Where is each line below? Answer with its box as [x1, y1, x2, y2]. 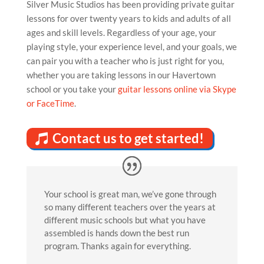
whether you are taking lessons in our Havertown [26, 70, 216, 81]
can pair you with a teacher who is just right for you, [26, 55, 224, 67]
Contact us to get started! [52, 130, 204, 146]
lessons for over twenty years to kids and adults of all [26, 13, 231, 24]
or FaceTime [26, 98, 74, 109]
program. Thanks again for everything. [44, 240, 191, 252]
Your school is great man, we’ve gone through [44, 189, 216, 200]
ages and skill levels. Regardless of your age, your [26, 27, 216, 38]
